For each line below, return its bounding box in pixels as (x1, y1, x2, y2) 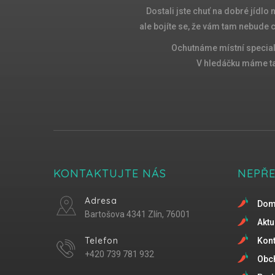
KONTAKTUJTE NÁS (53, 166, 166, 180)
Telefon (85, 234, 118, 246)
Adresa (85, 195, 117, 206)
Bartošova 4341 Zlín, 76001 (85, 209, 190, 219)
